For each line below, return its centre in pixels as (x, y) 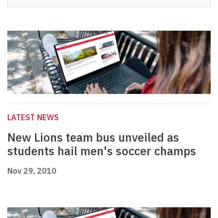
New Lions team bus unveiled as (93, 137)
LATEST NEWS (33, 118)
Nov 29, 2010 (32, 171)
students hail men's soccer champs (102, 151)
